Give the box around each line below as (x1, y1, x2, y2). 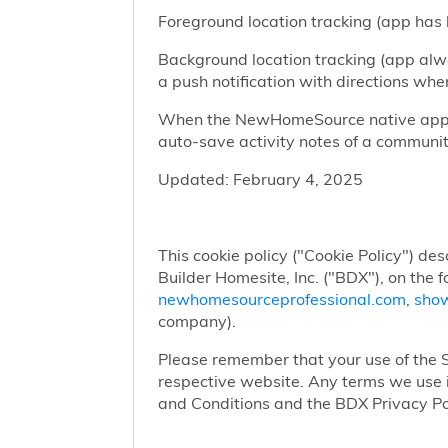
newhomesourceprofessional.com (157, 288, 406, 309)
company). (157, 310, 236, 331)
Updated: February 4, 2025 (157, 168, 363, 189)
